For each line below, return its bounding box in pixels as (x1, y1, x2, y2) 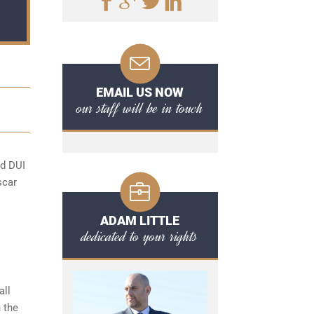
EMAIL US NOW (96, 85, 184, 100)
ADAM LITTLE (100, 213, 179, 228)
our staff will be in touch (76, 97, 203, 118)
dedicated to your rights (82, 226, 198, 247)
